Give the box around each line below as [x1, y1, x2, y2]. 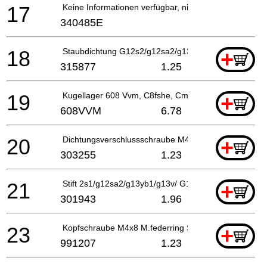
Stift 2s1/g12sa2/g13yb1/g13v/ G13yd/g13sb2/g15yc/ [63, 178, 262, 188]
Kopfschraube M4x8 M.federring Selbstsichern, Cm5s [63, 222, 264, 232]
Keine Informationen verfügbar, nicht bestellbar [63, 2, 239, 12]
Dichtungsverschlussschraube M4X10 [63, 134, 204, 144]
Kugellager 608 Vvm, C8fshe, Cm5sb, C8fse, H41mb [63, 90, 261, 100]
